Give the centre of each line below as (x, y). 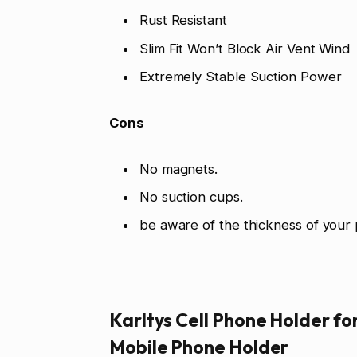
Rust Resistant (183, 20)
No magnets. (178, 169)
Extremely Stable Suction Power (240, 76)
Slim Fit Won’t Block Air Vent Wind (245, 48)
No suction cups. (191, 196)
